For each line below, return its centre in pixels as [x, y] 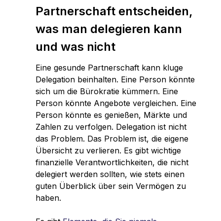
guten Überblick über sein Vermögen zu [111, 186]
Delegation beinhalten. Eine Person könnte [115, 79]
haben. [50, 198]
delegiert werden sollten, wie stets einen [110, 174]
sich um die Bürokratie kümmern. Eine [107, 91]
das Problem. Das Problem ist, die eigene [112, 138]
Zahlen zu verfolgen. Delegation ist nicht [111, 127]
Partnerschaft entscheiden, [114, 11]
